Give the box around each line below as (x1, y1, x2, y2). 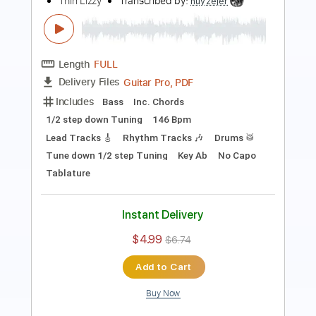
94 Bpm (146, 92, 184, 105)
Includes (61, 69, 105, 85)
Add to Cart (150, 196, 213, 209)
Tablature (195, 92, 245, 105)
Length (64, 28, 100, 44)
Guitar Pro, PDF (137, 49, 215, 65)
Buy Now (162, 226, 201, 239)
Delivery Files (64, 49, 133, 64)
